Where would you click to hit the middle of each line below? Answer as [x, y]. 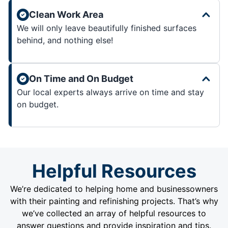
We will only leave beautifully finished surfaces [107, 28]
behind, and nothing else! [65, 40]
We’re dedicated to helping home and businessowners [114, 189]
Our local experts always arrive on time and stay [110, 92]
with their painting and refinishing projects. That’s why [114, 201]
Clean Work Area [66, 15]
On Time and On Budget [81, 79]
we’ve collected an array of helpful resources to [114, 213]
